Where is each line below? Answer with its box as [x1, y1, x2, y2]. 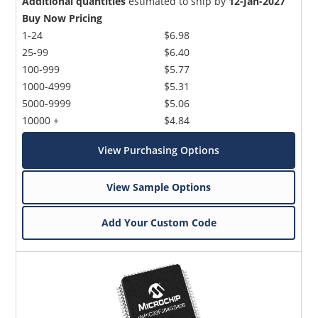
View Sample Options [106, 180, 212, 194]
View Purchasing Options [98, 143, 220, 157]
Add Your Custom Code [101, 215, 216, 229]
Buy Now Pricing [22, 11, 103, 25]
